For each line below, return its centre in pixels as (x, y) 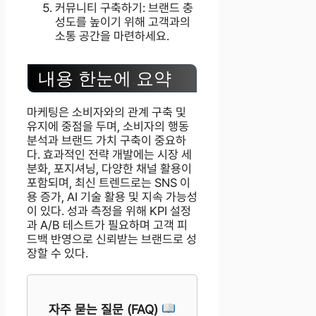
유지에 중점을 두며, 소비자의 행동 (108, 126)
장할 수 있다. (57, 253)
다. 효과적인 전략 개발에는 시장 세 (109, 154)
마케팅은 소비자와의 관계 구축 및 (107, 112)
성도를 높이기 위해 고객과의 (123, 22)
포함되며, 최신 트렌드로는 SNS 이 (109, 182)
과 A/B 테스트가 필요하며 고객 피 (107, 225)
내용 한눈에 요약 (105, 78)
